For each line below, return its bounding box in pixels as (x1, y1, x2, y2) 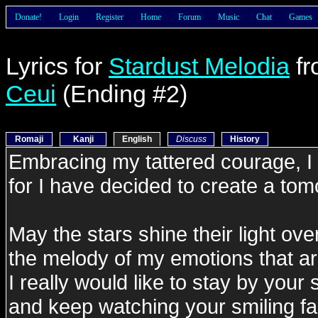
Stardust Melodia (109, 53, 290, 79)
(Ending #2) (56, 80, 187, 107)
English (122, 134, 152, 144)
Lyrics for (6, 53, 109, 79)
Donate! (15, 12, 42, 22)
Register (96, 12, 124, 22)
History (230, 134, 260, 144)
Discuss (175, 134, 207, 144)
